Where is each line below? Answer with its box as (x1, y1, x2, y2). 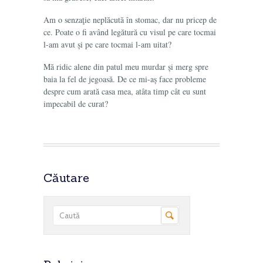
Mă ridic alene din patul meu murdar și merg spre (43, 61, 208, 72)
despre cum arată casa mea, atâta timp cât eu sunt (43, 86, 206, 97)
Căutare (43, 170, 89, 185)
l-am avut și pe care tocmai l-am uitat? (43, 39, 171, 50)
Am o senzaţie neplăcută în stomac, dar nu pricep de (43, 14, 217, 25)
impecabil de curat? (43, 98, 108, 109)
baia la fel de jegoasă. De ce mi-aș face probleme (43, 73, 206, 85)
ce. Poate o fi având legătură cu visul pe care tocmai (43, 26, 216, 38)
